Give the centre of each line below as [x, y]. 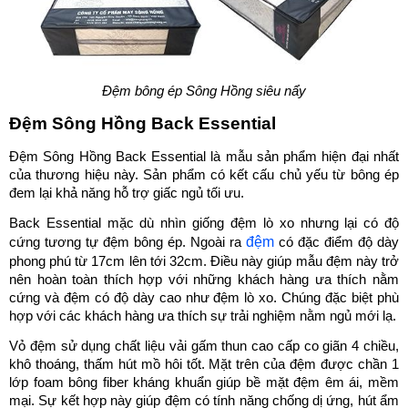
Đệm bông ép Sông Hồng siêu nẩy [204, 91]
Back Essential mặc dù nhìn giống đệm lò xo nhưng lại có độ [204, 223]
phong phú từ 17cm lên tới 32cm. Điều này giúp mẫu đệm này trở [204, 261]
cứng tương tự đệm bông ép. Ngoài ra [127, 242]
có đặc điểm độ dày [337, 242]
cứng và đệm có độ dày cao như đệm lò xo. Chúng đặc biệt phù [204, 297]
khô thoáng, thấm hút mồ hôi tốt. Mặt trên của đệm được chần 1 [204, 365]
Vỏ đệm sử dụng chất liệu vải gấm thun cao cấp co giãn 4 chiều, [204, 347]
